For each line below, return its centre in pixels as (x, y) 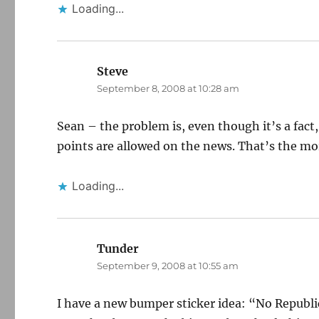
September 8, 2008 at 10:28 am (168, 88)
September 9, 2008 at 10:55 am (168, 266)
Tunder (118, 249)
